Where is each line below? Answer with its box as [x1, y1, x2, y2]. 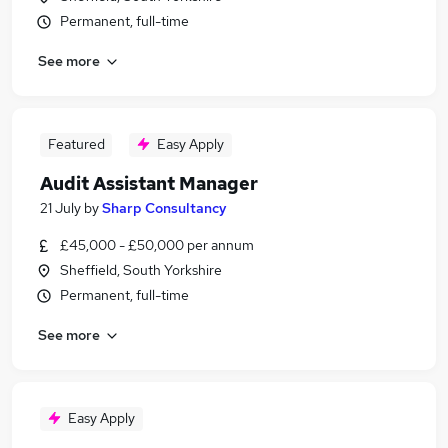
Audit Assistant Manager [40, 172, 258, 195]
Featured [47, 135, 105, 153]
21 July [40, 199, 81, 217]
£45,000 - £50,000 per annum [60, 236, 254, 254]
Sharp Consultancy [102, 199, 227, 217]
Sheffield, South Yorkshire [60, 261, 222, 279]
